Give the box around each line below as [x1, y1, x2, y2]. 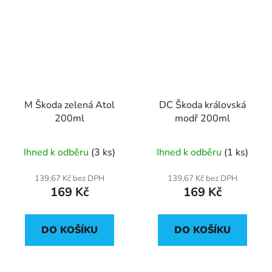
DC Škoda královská [159, 98, 246, 112]
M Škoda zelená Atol [24, 98, 115, 112]
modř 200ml [175, 111, 230, 125]
